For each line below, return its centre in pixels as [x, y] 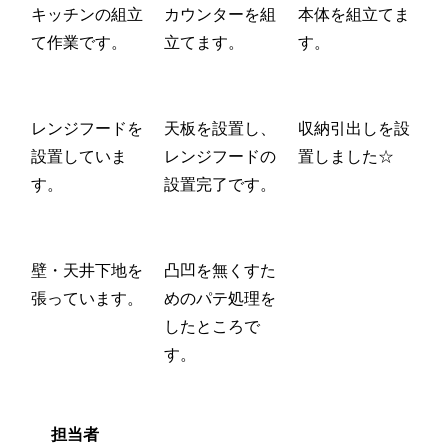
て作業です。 [79, 42]
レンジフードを [87, 128]
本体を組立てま [354, 14]
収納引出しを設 [354, 128]
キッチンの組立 [87, 14]
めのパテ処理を [220, 298]
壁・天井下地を [87, 270]
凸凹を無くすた [220, 270]
